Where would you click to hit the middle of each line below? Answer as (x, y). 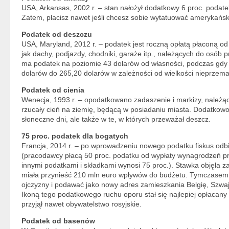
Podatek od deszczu (57, 34)
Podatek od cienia (53, 90)
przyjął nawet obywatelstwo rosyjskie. (82, 204)
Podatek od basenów (58, 221)
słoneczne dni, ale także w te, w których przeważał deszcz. (116, 119)
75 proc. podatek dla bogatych (75, 136)
